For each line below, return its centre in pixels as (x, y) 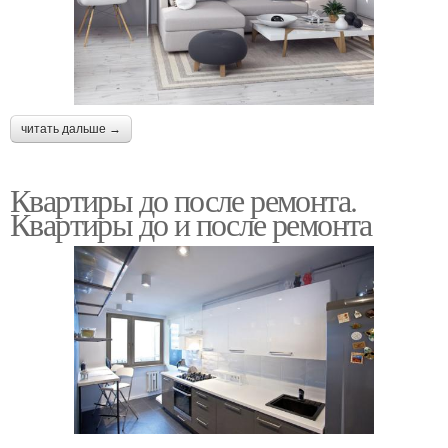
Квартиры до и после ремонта (191, 223)
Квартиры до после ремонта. (183, 199)
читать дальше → (71, 128)
